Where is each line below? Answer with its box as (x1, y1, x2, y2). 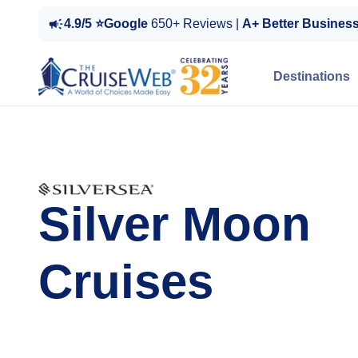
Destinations (273, 70, 350, 83)
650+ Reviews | (151, 17, 242, 30)
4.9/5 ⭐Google (64, 17, 151, 30)
